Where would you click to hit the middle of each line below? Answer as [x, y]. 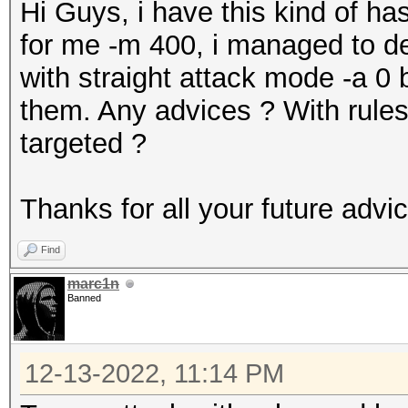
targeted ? [83, 143]
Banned [84, 298]
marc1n [93, 284]
